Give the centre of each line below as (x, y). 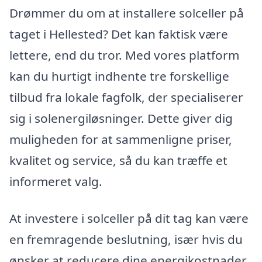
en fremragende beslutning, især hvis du (126, 239)
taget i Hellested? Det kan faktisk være (119, 34)
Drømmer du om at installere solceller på (127, 13)
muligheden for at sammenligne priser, (121, 139)
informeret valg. (56, 181)
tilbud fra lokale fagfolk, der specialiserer (126, 97)
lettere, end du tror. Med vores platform (124, 55)
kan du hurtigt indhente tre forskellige (119, 76)
